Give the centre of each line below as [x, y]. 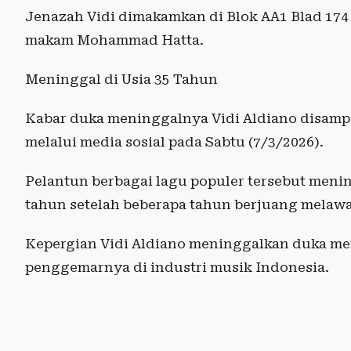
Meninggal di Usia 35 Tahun [121, 79]
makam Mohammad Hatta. [114, 40]
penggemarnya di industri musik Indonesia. [177, 267]
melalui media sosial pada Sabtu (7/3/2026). [174, 141]
